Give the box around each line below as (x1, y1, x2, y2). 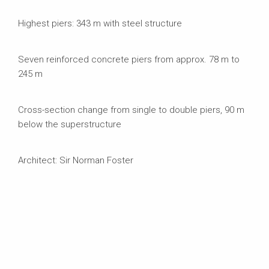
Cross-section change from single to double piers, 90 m (18, 104, 244, 115)
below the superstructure (18, 118, 121, 130)
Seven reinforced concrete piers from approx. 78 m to (18, 53, 240, 65)
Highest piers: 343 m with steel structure (18, 17, 182, 29)
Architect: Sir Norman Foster (18, 154, 133, 166)
